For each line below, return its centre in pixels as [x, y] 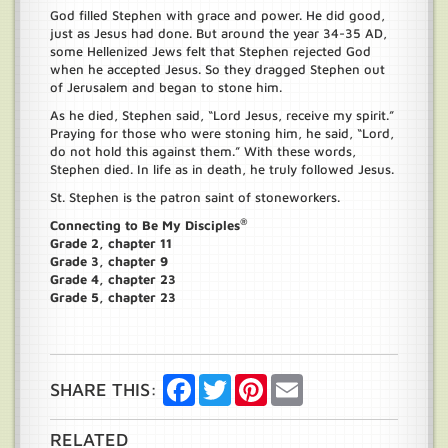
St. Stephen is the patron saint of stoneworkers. [195, 197]
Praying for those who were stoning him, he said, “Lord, [222, 133]
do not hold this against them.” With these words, [203, 151]
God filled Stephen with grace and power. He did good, [217, 15]
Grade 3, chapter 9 [109, 261]
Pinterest [294, 381]
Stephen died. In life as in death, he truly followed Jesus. [222, 169]
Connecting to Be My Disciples [145, 225]
